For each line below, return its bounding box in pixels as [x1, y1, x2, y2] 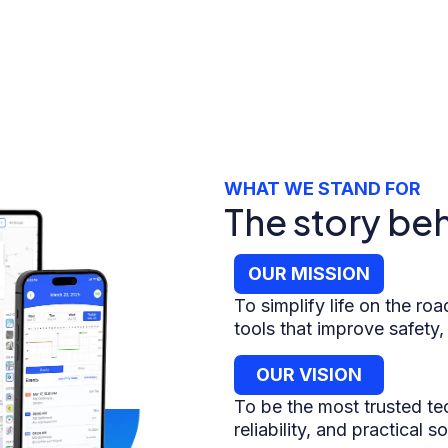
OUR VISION [256, 363, 362, 385]
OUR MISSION [248, 263, 370, 285]
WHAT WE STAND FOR [224, 178, 421, 200]
